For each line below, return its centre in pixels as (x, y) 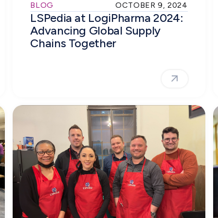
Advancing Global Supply (96, 30)
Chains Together (74, 43)
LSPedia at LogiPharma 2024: (107, 18)
